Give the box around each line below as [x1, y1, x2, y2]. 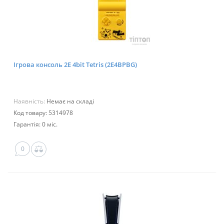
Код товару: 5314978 [13, 108, 73, 117]
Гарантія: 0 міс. [13, 120, 57, 129]
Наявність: [13, 97, 46, 106]
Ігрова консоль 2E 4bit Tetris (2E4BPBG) [13, 60, 137, 69]
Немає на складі [46, 97, 94, 106]
